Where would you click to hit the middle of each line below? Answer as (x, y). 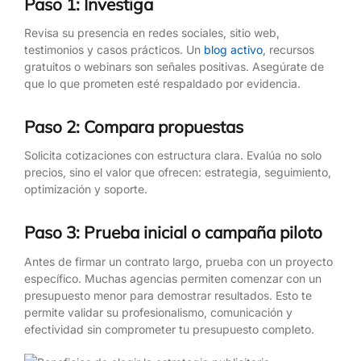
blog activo (232, 50)
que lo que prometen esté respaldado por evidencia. (162, 84)
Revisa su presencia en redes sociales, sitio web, (152, 33)
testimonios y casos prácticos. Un (112, 50)
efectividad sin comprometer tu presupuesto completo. (169, 329)
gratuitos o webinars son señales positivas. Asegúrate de (174, 67)
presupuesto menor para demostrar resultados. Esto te (168, 295)
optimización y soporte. (86, 189)
